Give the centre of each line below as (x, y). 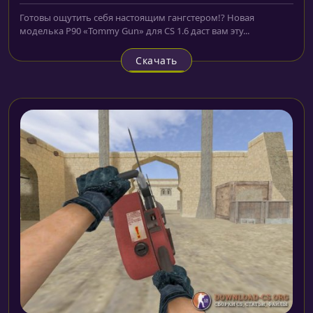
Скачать (156, 60)
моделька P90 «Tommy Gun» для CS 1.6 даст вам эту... (134, 30)
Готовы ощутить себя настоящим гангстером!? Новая (137, 17)
